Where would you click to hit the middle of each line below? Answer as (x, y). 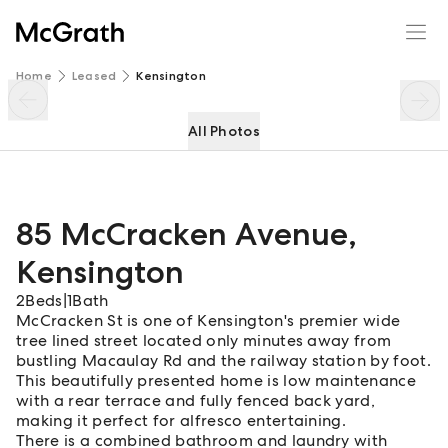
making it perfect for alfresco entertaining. (181, 420)
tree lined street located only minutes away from (204, 340)
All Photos (224, 131)
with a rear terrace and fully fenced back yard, (196, 400)
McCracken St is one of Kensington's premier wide (208, 320)
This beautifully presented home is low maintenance (216, 380)
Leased (94, 76)
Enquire (361, 19)
